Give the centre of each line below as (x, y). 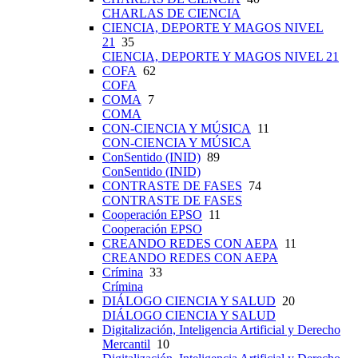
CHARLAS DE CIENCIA (171, 14)
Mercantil (126, 344)
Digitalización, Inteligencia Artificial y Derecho (221, 330)
